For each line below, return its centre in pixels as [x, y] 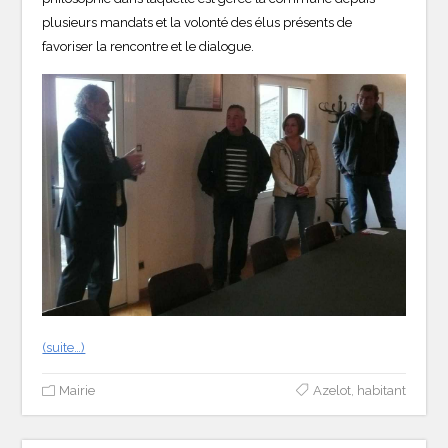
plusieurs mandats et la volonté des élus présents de [197, 22]
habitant [381, 390]
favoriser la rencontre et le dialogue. [148, 46]
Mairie [77, 390]
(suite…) [64, 347]
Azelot [331, 390]
